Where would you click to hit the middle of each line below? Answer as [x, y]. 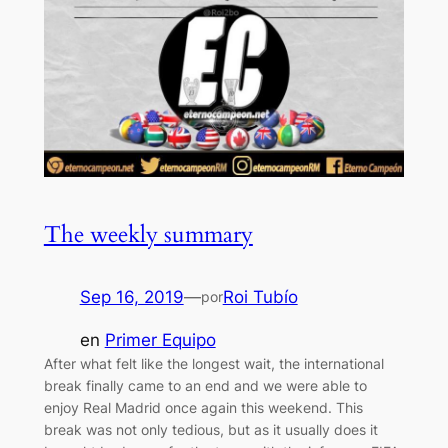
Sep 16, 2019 [131, 297]
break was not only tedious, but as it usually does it [210, 429]
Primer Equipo [160, 339]
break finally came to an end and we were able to [205, 385]
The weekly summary [148, 234]
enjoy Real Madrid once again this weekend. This [203, 407]
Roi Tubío [260, 297]
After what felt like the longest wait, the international [213, 363]
